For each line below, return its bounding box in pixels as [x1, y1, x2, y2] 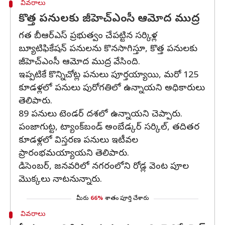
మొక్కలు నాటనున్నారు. [19, 174, 102, 186]
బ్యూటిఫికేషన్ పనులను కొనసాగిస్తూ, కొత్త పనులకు [19, 43, 197, 56]
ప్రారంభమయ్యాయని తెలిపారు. [19, 148, 129, 160]
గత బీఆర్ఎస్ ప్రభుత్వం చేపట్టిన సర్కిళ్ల [19, 30, 157, 43]
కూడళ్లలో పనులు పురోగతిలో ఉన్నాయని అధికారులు [19, 82, 205, 95]
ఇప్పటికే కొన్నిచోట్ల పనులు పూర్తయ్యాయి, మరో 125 [19, 69, 198, 82]
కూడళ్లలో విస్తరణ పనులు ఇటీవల [19, 135, 138, 147]
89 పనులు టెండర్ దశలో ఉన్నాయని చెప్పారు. [19, 108, 182, 121]
